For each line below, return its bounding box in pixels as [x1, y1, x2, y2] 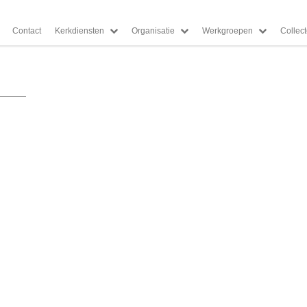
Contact [12, 26, 41, 36]
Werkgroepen [202, 26, 253, 36]
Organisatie [132, 26, 175, 36]
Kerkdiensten [55, 26, 104, 36]
